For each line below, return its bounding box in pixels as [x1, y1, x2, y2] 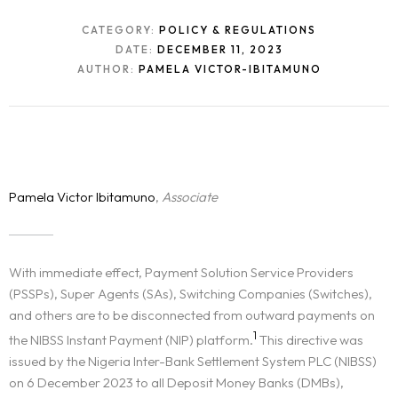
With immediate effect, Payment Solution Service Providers [9, 264, 354, 282]
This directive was [257, 331, 363, 349]
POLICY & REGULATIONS [159, 23, 316, 37]
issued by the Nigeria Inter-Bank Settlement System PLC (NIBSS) [9, 353, 379, 370]
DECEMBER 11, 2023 [156, 43, 283, 57]
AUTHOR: [76, 62, 139, 76]
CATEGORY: [82, 23, 159, 37]
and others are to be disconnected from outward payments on [9, 306, 375, 324]
